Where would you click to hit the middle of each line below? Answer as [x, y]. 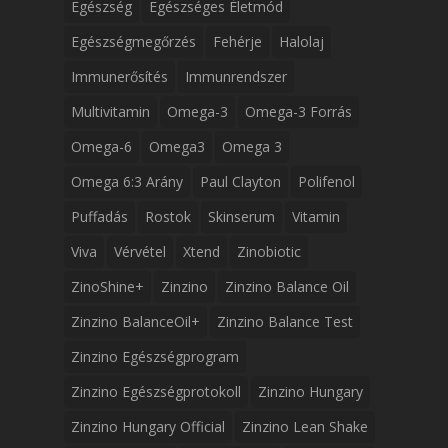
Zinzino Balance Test [285, 321]
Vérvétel [140, 251]
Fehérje [237, 41]
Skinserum [241, 216]
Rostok [168, 216]
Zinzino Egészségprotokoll [156, 391]
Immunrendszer [236, 76]
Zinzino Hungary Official [148, 426]
